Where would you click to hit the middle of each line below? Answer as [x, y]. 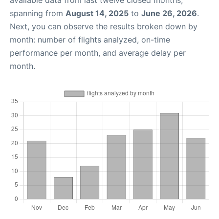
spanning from [38, 13]
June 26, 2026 [169, 13]
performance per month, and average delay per [98, 53]
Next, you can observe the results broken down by [104, 26]
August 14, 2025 [97, 13]
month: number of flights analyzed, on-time [90, 40]
